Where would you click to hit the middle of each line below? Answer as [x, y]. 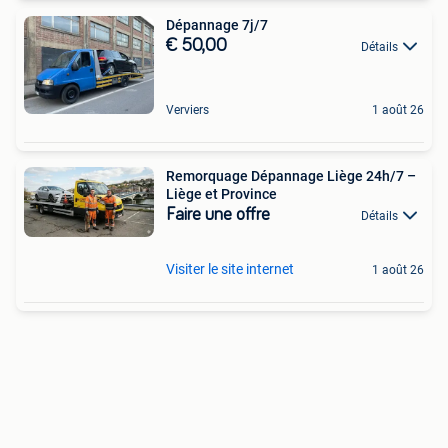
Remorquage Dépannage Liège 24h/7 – [291, 175]
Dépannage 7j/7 [217, 24]
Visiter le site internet [230, 268]
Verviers [187, 109]
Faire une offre [218, 214]
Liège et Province [221, 193]
